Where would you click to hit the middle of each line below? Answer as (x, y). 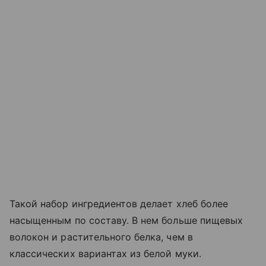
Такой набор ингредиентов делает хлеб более (119, 204)
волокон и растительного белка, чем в (101, 237)
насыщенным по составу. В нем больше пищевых (126, 221)
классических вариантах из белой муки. (105, 254)
